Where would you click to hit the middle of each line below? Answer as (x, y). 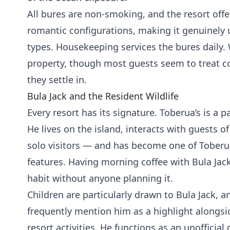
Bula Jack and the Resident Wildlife (103, 96)
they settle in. (57, 80)
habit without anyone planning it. (100, 178)
